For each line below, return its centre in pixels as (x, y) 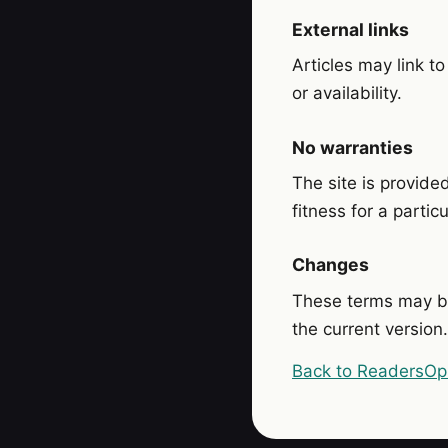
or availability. (347, 93)
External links (350, 29)
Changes (330, 265)
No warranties (352, 147)
